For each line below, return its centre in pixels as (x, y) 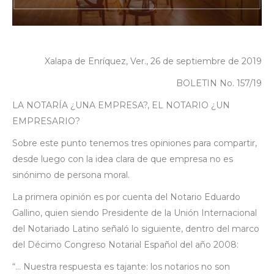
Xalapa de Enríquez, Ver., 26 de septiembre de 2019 (153, 61)
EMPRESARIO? (46, 121)
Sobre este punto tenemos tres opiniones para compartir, (135, 143)
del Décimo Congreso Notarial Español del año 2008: (125, 244)
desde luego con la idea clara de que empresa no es (123, 159)
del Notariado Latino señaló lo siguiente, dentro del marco (136, 228)
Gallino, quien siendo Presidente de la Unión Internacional (135, 213)
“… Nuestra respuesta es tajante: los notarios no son (121, 266)
